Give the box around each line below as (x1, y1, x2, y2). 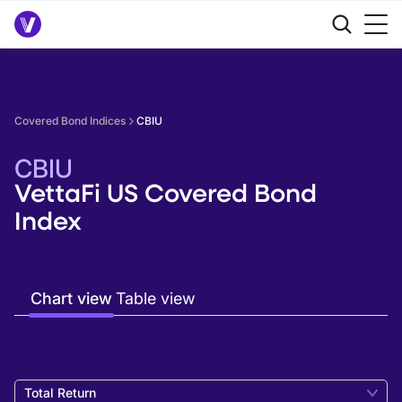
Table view (116, 289, 195, 308)
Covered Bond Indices (14, 114, 126, 127)
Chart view (31, 289, 112, 308)
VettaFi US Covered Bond (14, 175, 317, 209)
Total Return (24, 385, 96, 400)
